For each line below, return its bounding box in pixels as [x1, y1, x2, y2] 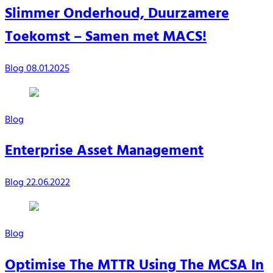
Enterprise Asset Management [5, 140, 204, 163]
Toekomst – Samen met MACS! [5, 25, 207, 49]
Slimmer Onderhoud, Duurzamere [5, 2, 229, 26]
